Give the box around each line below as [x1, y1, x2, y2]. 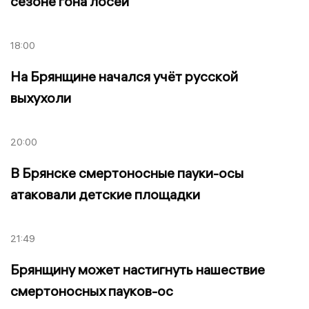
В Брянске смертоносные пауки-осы [10, 163, 243, 181]
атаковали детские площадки [10, 185, 200, 203]
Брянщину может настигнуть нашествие [10, 260, 265, 278]
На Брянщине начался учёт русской [10, 68, 238, 86]
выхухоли [10, 89, 71, 107]
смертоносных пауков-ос [10, 281, 173, 299]
